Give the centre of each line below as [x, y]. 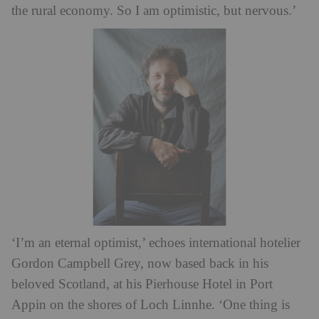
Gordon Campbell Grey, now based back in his [140, 263]
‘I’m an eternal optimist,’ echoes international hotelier [156, 243]
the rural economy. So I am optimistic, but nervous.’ [154, 11]
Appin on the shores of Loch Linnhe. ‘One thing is [151, 305]
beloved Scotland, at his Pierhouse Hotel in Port [142, 284]
